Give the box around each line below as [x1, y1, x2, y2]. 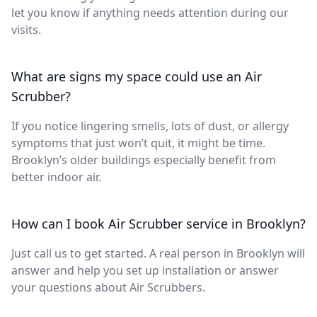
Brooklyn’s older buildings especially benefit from [11, 152, 276, 168]
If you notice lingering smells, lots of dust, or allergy [11, 118, 289, 134]
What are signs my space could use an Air [11, 68, 262, 85]
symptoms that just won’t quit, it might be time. [11, 135, 265, 151]
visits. [11, 22, 41, 38]
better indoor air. [11, 169, 101, 185]
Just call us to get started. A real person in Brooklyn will [11, 246, 305, 261]
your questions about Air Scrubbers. [11, 279, 205, 295]
